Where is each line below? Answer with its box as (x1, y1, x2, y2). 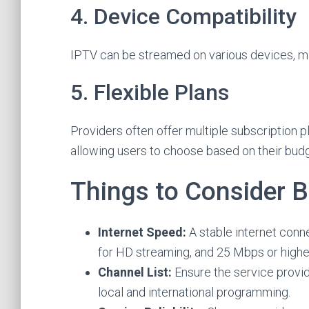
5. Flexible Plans (70, 79, 229, 106)
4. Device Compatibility (70, 3, 297, 30)
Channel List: (98, 265, 172, 279)
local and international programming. (98, 285, 290, 299)
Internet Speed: (98, 225, 186, 239)
